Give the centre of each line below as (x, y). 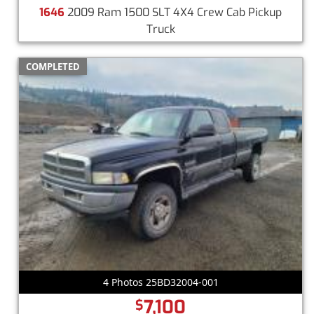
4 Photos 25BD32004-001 (161, 282)
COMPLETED (53, 66)
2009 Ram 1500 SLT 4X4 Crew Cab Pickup (173, 12)
